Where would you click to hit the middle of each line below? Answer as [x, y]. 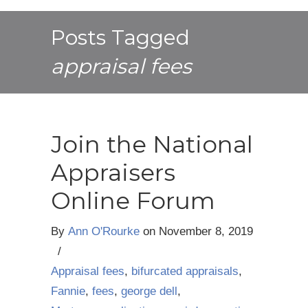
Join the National [152, 144]
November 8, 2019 [206, 231]
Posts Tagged [120, 37]
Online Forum [133, 201]
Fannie [68, 291]
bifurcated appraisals [185, 271]
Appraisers [113, 173]
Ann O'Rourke [104, 231]
